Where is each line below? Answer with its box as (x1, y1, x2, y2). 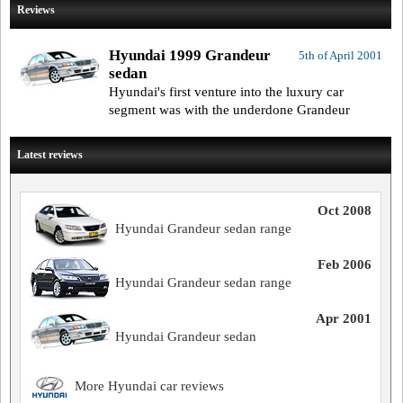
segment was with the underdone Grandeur (109, 103, 350, 117)
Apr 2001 (315, 311, 372, 326)
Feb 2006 (317, 257, 372, 272)
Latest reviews (17, 148, 83, 161)
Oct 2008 (317, 203, 372, 218)
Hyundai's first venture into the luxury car (109, 85, 344, 99)
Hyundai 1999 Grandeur (109, 47, 271, 64)
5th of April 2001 (298, 49, 382, 62)
